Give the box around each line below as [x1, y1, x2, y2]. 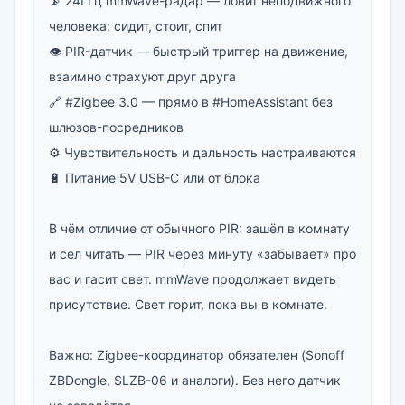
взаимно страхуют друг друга [49, 69, 236, 84]
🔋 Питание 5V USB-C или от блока [49, 170, 260, 185]
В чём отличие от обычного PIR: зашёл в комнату [49, 221, 350, 236]
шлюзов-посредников [49, 119, 184, 135]
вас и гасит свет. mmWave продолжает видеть [49, 271, 336, 287]
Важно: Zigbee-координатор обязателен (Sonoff [49, 347, 344, 363]
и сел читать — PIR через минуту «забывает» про [49, 246, 356, 261]
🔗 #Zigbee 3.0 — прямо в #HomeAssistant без [49, 94, 333, 109]
